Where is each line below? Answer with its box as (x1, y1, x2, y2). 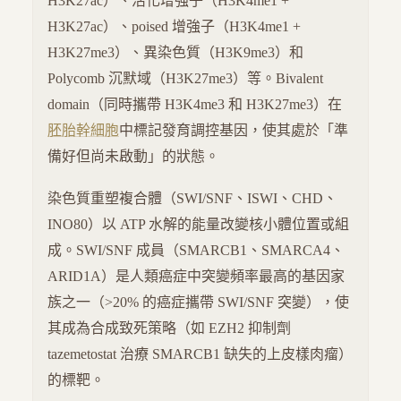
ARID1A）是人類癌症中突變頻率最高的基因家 (47, 269, 345, 285)
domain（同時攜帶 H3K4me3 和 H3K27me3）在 (47, 97, 342, 113)
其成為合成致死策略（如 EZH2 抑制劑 (47, 320, 291, 337)
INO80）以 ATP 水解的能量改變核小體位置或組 (47, 217, 349, 233)
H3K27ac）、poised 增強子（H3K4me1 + (47, 19, 301, 35)
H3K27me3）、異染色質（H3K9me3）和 (47, 45, 303, 61)
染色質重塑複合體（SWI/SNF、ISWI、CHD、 (47, 191, 337, 207)
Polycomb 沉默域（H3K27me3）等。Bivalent (47, 71, 323, 87)
